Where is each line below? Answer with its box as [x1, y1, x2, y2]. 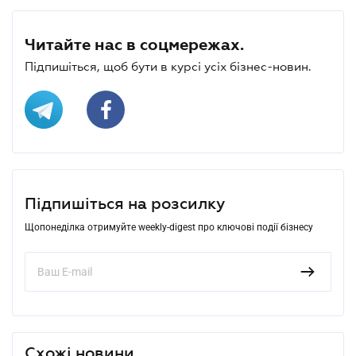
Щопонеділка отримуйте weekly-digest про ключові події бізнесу [25, 221, 313, 233]
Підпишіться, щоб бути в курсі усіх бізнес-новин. [25, 59, 311, 73]
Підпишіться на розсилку [25, 194, 225, 212]
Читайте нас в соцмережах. [25, 35, 244, 53]
